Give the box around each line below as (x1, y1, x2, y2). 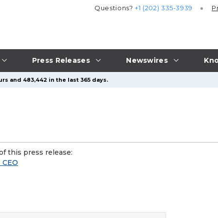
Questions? (94, 4, 135, 12)
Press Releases (32, 55, 90, 65)
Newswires (126, 55, 168, 65)
